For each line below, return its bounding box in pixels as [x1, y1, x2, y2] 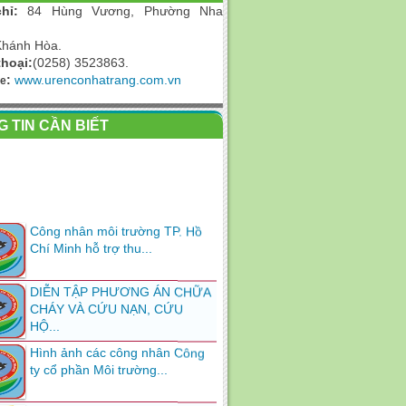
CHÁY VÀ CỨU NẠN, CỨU [30, 284, 183, 299]
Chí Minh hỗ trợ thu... [30, 223, 152, 238]
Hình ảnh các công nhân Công [30, 327, 205, 343]
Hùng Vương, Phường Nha [51, 4, 223, 18]
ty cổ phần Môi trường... [30, 344, 168, 360]
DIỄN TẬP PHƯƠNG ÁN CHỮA [30, 266, 210, 282]
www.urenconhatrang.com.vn [14, 72, 181, 87]
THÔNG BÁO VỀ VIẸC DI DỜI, [30, 388, 206, 403]
